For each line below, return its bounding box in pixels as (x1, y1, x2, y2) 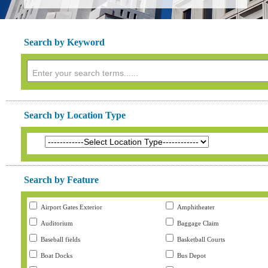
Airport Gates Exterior (39, 203, 102, 211)
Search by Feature (24, 175, 99, 185)
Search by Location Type (24, 110, 126, 120)
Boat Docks (39, 252, 72, 259)
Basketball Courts (175, 236, 225, 243)
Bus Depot (175, 252, 206, 259)
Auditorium (39, 220, 73, 227)
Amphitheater (175, 203, 215, 211)
